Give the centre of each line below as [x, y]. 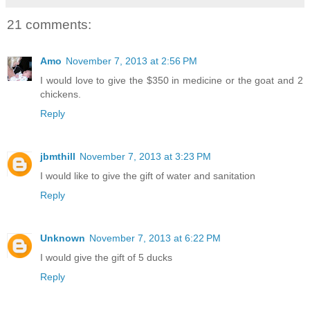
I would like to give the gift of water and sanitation [148, 175]
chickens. [61, 94]
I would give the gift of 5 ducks [106, 257]
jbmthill [58, 156]
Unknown [63, 238]
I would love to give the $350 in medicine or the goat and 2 [172, 80]
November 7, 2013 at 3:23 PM [145, 156]
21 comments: [49, 25]
